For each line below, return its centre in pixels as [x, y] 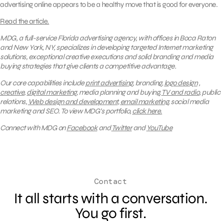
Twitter [121, 128]
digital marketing [52, 92]
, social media [188, 101]
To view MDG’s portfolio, [96, 111]
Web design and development [73, 101]
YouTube [159, 128]
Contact [110, 181]
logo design [181, 83]
